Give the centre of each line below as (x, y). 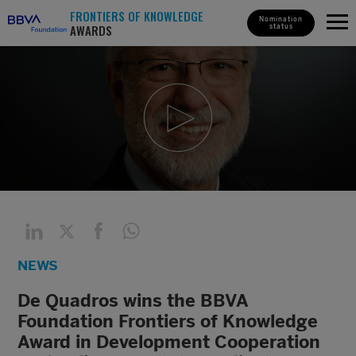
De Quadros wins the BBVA (133, 301)
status (281, 26)
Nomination (281, 19)
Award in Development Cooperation (169, 342)
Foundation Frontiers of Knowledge (168, 321)
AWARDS (91, 30)
